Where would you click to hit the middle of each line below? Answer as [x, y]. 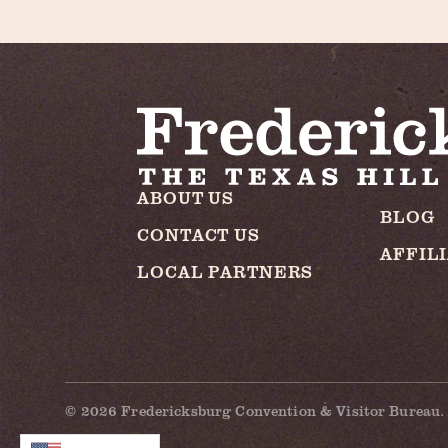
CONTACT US [198, 235]
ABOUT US [186, 198]
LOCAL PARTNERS [225, 272]
